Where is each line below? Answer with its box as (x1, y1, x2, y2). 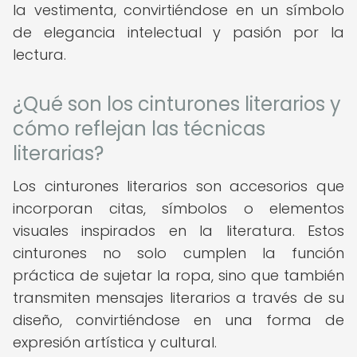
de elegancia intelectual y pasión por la (13, 22, 344, 42)
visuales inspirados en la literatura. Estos (13, 221, 344, 241)
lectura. (13, 45, 66, 65)
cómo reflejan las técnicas (13, 116, 265, 142)
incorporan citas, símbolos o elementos (13, 198, 344, 218)
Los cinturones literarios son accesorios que (13, 176, 344, 196)
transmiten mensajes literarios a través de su (13, 288, 344, 308)
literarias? (13, 140, 104, 167)
